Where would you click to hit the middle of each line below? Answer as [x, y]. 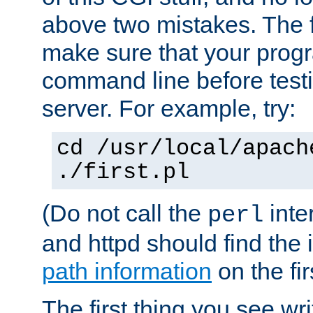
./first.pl [123, 172]
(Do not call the [125, 213]
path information [127, 271]
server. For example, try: [169, 108]
